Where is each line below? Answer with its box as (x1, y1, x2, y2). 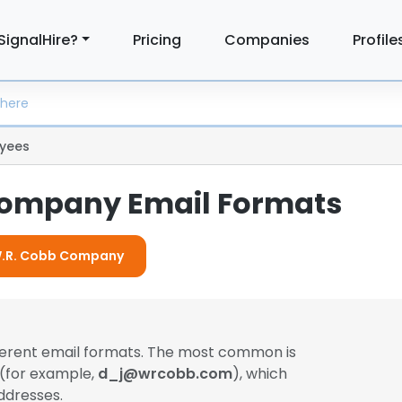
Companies (224, 29, 310, 50)
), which (232, 363, 287, 384)
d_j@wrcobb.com (98, 363, 232, 384)
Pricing (133, 29, 182, 50)
